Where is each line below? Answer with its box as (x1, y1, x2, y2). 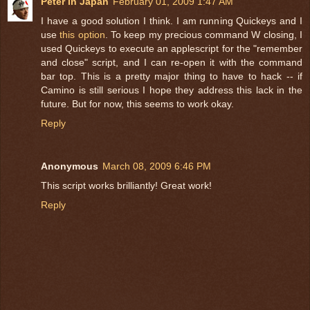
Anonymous (41, 160, 98, 172)
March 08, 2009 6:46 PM (102, 160, 211, 172)
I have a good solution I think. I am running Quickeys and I (41, 15, 302, 26)
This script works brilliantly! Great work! (41, 179, 212, 191)
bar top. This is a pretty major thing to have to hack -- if (41, 70, 302, 82)
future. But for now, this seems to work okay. (41, 98, 234, 109)
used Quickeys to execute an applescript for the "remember (41, 42, 302, 54)
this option (60, 28, 105, 40)
